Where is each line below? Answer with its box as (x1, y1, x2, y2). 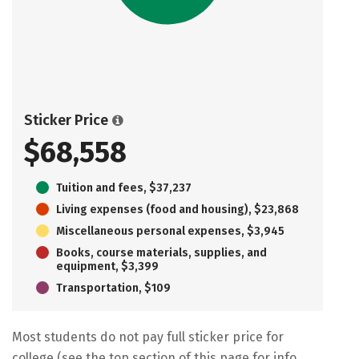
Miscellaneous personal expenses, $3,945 (56, 224, 284, 238)
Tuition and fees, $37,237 (56, 180, 192, 195)
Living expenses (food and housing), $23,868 (56, 202, 299, 216)
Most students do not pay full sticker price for (12, 329, 284, 345)
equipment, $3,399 (56, 259, 159, 273)
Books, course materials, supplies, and (56, 245, 267, 260)
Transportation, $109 (56, 280, 171, 295)
